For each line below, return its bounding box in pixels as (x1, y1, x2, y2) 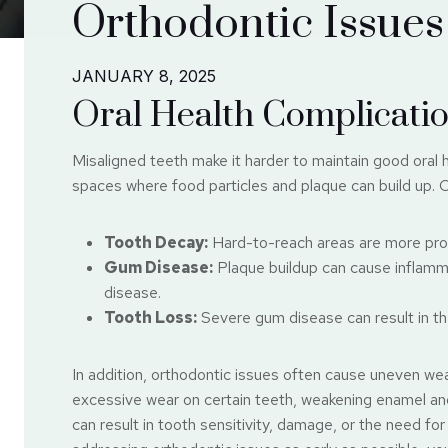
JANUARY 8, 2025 (72, 66, 216, 86)
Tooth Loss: (104, 307, 197, 329)
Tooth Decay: (104, 232, 208, 254)
